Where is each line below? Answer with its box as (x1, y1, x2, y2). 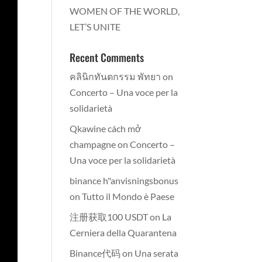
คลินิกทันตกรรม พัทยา (70, 71, 161, 82)
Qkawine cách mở (70, 123, 142, 134)
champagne (70, 139, 116, 150)
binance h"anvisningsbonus (70, 175, 179, 186)
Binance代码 (70, 247, 121, 258)
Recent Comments (70, 50, 144, 65)
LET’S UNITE (70, 21, 121, 32)
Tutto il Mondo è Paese (82, 191, 175, 202)
